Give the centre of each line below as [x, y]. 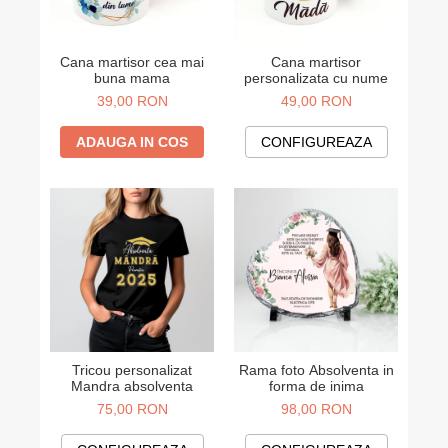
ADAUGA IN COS [132, 142]
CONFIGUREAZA [316, 142]
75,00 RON [132, 409]
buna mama [132, 78]
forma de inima [316, 386]
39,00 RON [132, 101]
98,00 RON [316, 409]
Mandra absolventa [132, 386]
